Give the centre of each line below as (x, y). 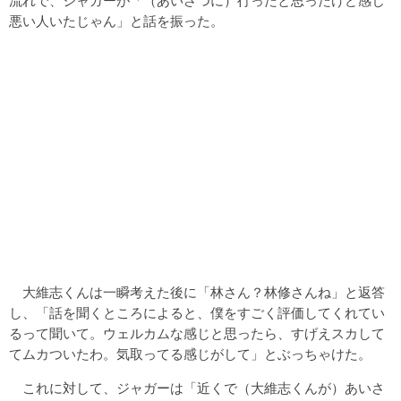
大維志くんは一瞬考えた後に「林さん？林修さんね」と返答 (197, 293)
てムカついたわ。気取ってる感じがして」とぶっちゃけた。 (190, 354)
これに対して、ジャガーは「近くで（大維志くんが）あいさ (197, 388)
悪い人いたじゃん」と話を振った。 (116, 21)
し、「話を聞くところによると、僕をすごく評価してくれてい (197, 313)
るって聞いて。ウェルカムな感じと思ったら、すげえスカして (197, 334)
